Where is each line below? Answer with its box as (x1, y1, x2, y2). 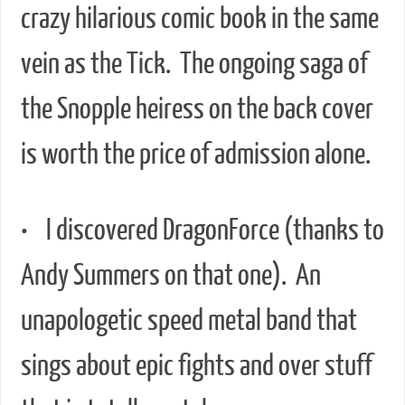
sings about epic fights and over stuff (20, 350, 372, 383)
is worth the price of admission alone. (20, 138, 371, 172)
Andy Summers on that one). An (20, 259, 321, 293)
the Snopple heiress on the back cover (20, 93, 373, 127)
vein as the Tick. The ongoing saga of (20, 48, 368, 81)
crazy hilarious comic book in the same (20, 3, 379, 36)
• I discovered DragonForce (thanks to (20, 214, 384, 248)
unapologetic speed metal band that (20, 305, 357, 338)
